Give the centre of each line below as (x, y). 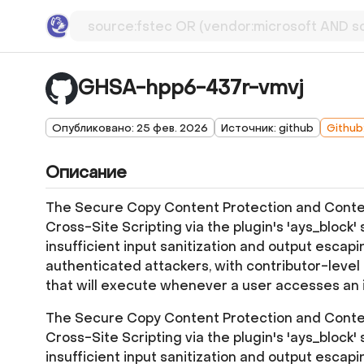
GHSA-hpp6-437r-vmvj (191, 88)
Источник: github (267, 128)
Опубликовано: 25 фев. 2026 (130, 128)
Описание (86, 173)
